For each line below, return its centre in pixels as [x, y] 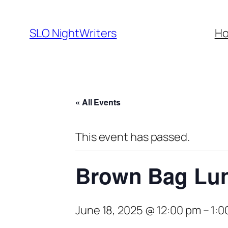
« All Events [98, 102]
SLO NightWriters [73, 33]
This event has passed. [133, 137]
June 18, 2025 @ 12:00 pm [138, 210]
